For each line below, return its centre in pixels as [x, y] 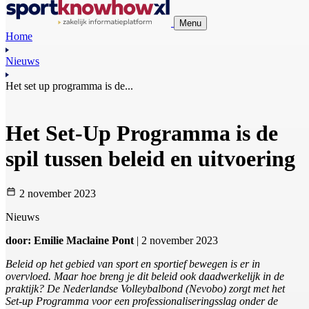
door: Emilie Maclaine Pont [70, 241]
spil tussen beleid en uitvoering [150, 158]
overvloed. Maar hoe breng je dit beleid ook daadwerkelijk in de [145, 277]
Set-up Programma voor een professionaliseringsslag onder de [142, 301]
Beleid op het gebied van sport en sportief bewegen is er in [133, 264]
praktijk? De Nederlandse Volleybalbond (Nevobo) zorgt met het [145, 289]
